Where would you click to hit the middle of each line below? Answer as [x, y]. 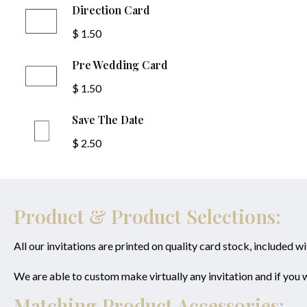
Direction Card [111, 10]
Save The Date [108, 120]
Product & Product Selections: [147, 217]
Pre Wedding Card [120, 65]
